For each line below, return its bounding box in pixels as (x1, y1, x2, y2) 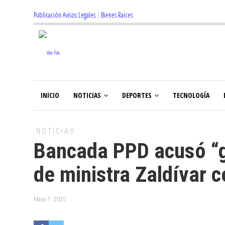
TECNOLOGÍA (173, 90, 209, 100)
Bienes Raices (101, 10, 133, 20)
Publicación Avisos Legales (34, 10, 95, 20)
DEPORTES (122, 90, 152, 100)
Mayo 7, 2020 (34, 196, 66, 203)
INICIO (41, 90, 59, 100)
